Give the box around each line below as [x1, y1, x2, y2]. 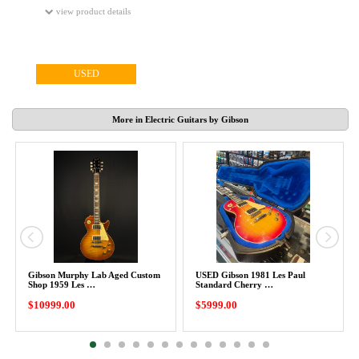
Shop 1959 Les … [28, 280, 95, 289]
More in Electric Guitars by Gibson [112, 115, 248, 124]
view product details [53, 6, 131, 16]
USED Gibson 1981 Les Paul [196, 270, 305, 280]
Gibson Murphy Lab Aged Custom [28, 270, 160, 280]
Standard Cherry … [196, 280, 273, 289]
